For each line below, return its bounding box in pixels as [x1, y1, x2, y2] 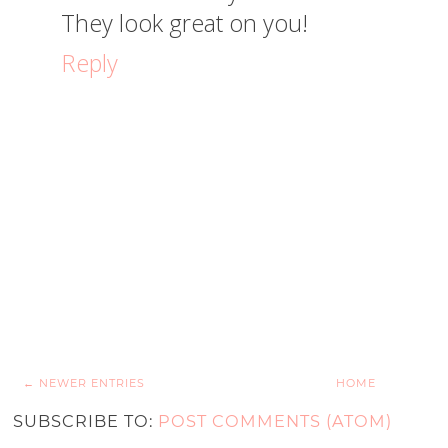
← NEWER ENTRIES [23, 376, 145, 391]
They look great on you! [61, 7, 308, 40]
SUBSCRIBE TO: [13, 411, 158, 432]
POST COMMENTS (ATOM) [158, 411, 392, 432]
